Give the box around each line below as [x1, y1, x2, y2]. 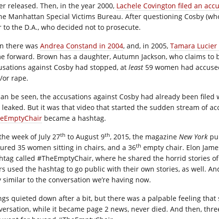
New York [179, 132, 208, 141]
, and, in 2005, [123, 41, 170, 50]
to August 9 [66, 132, 105, 141]
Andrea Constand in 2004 [40, 41, 123, 50]
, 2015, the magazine [110, 132, 179, 141]
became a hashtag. [42, 113, 106, 123]
